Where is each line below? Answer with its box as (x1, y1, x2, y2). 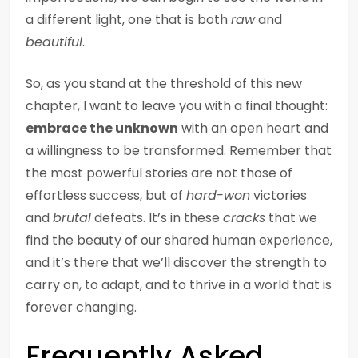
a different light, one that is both (26, 10, 231, 29)
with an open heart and (178, 119, 328, 137)
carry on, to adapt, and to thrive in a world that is (26, 276, 332, 294)
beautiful (26, 33, 82, 51)
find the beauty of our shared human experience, (26, 231, 332, 249)
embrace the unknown (26, 119, 178, 137)
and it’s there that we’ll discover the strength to (26, 253, 327, 272)
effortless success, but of (26, 186, 186, 205)
